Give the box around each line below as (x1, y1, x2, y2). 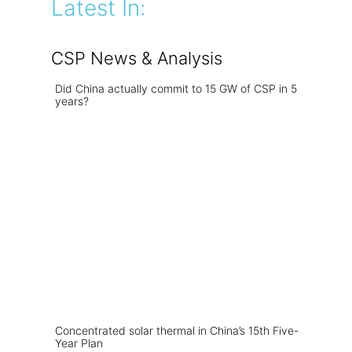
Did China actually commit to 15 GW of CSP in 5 (55, 82, 297, 95)
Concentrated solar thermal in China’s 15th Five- (55, 324, 299, 337)
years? (55, 94, 89, 108)
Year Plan (55, 336, 103, 350)
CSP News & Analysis (51, 48, 222, 68)
